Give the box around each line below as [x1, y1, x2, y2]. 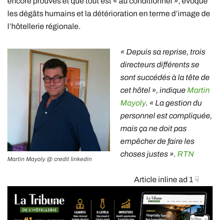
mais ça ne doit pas [120, 124, 187, 133]
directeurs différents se [120, 60, 199, 69]
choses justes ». [120, 150, 177, 159]
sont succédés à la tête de [120, 73, 210, 82]
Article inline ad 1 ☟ [134, 175, 199, 184]
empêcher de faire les [120, 137, 194, 146]
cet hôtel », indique [120, 86, 187, 95]
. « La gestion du [146, 99, 202, 108]
